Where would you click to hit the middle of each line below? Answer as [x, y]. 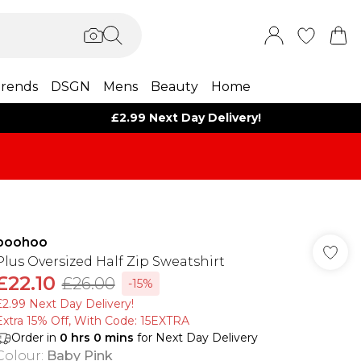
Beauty [174, 87]
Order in [35, 338]
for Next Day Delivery [195, 338]
